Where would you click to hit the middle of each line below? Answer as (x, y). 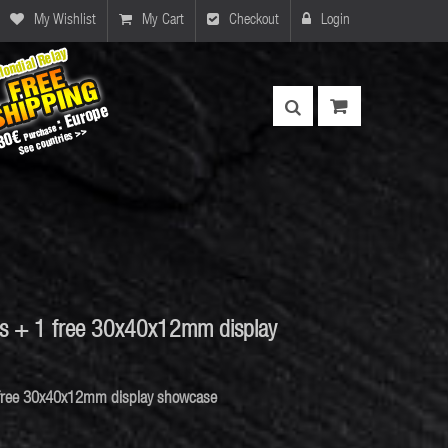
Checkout (254, 20)
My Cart (163, 20)
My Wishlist (65, 20)
